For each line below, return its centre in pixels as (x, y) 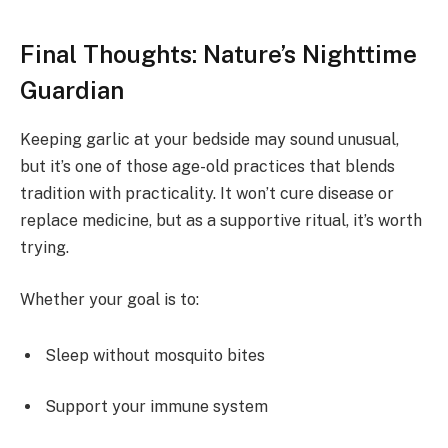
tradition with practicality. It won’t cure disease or (207, 194)
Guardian (72, 90)
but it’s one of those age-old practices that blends (207, 167)
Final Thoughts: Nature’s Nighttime (218, 54)
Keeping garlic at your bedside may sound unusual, (209, 140)
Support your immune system (156, 407)
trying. (44, 248)
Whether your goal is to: (109, 300)
